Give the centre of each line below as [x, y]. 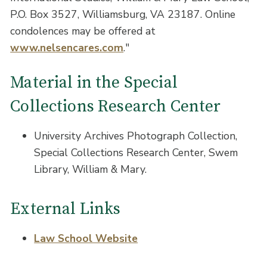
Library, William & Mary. [91, 169]
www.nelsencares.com [67, 47]
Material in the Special [94, 83]
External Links [66, 209]
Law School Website [86, 238]
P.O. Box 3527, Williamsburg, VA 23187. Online [123, 14]
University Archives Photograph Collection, [136, 136]
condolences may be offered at [83, 31]
